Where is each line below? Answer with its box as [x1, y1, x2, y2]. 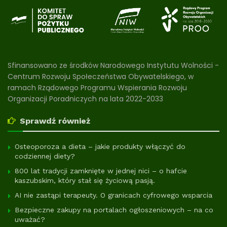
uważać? [15, 215, 45, 223]
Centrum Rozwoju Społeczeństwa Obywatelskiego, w [8, 71, 194, 82]
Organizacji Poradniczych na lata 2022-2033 [8, 93, 163, 104]
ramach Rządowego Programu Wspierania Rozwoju [8, 82, 187, 93]
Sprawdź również [20, 116, 90, 126]
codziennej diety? [15, 152, 75, 160]
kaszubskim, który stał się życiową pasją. [15, 176, 155, 184]
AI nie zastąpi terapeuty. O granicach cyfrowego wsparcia [15, 191, 212, 199]
